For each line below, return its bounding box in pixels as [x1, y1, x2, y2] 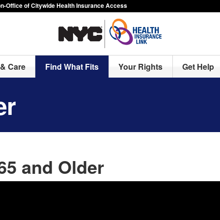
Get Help [182, 61, 215, 72]
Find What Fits [45, 61, 99, 72]
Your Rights [118, 61, 163, 72]
